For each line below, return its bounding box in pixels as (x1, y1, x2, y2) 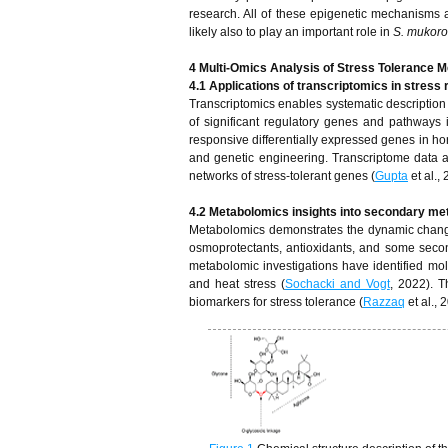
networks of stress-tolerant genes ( (189, 169, 375, 183)
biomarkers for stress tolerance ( (189, 295, 363, 309)
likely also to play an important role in (189, 25, 393, 39)
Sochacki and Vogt (284, 277, 390, 291)
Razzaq (363, 295, 405, 309)
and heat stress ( (189, 277, 285, 291)
